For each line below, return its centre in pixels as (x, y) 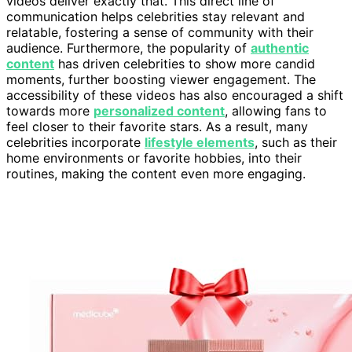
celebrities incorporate (75, 142)
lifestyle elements (200, 142)
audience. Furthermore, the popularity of (128, 48)
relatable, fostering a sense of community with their (160, 32)
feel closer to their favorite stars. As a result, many (157, 126)
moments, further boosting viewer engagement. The (161, 79)
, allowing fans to (276, 110)
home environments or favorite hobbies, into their (154, 158)
